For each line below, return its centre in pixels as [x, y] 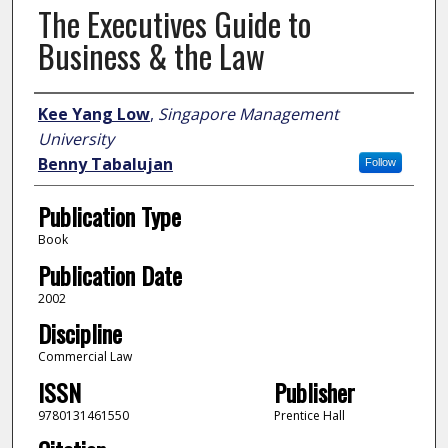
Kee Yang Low [93, 114]
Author [62, 112]
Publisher [314, 391]
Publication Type [109, 216]
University [75, 139]
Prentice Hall [309, 415]
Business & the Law [151, 56]
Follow [380, 162]
